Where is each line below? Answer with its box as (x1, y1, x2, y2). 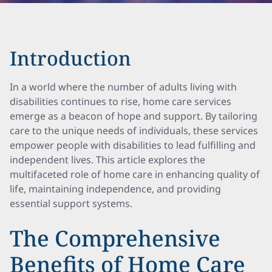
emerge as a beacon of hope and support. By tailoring (10, 109, 257, 123)
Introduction (10, 45, 131, 71)
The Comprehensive (10, 223, 220, 253)
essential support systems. (10, 197, 132, 210)
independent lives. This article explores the (10, 153, 205, 166)
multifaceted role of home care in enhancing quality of (10, 168, 260, 181)
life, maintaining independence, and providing (10, 182, 221, 195)
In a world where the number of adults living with (10, 80, 237, 93)
